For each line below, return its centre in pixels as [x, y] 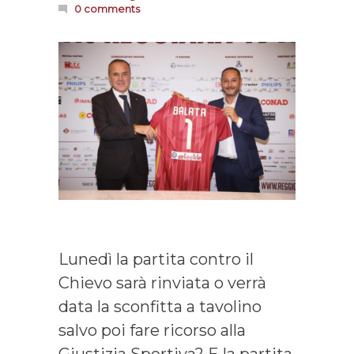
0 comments [107, 9]
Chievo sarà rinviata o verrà [162, 283]
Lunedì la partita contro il [156, 260]
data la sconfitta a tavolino [160, 307]
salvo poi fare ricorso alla [152, 331]
